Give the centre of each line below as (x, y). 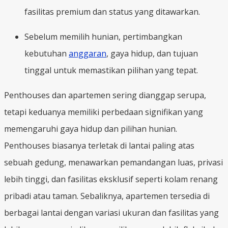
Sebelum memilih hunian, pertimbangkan (103, 36)
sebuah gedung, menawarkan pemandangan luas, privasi (113, 162)
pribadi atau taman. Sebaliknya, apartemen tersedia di (107, 196)
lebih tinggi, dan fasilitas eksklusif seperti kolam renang (111, 179)
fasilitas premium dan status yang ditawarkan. (112, 11)
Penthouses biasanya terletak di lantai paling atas (99, 145)
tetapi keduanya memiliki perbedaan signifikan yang (104, 112)
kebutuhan (47, 53)
